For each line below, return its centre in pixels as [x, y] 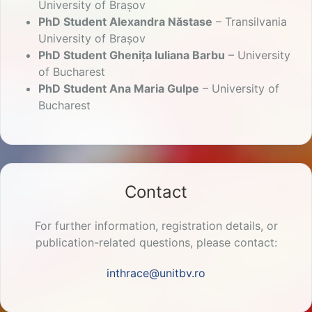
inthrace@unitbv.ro [156, 273]
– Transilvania [250, 22]
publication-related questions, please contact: [156, 243]
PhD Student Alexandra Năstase [125, 22]
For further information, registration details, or [156, 226]
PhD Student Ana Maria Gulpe [119, 89]
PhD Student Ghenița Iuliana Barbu [132, 55]
